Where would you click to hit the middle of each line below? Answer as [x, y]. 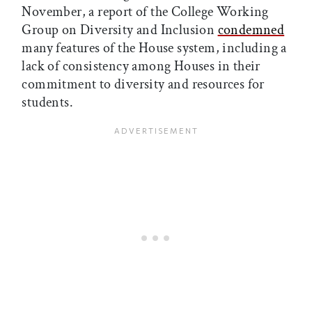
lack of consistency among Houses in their [141, 67]
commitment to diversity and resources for [143, 85]
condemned [251, 30]
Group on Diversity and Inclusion [120, 30]
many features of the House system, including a [154, 48]
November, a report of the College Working [145, 12]
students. [47, 103]
